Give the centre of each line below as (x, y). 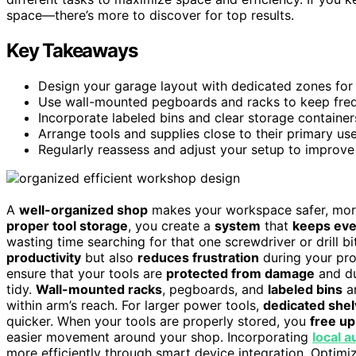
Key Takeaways (72, 51)
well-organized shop (83, 210)
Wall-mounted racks (99, 290)
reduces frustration (198, 258)
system (238, 226)
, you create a (171, 226)
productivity (44, 258)
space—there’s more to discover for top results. (150, 15)
